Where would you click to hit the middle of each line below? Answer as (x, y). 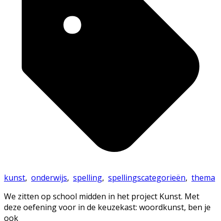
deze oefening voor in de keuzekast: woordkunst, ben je (107, 207)
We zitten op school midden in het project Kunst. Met (102, 197)
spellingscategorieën (147, 178)
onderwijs (49, 178)
